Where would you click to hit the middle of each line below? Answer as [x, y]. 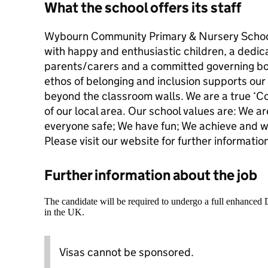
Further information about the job [151, 175]
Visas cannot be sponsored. [127, 252]
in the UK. [64, 212]
